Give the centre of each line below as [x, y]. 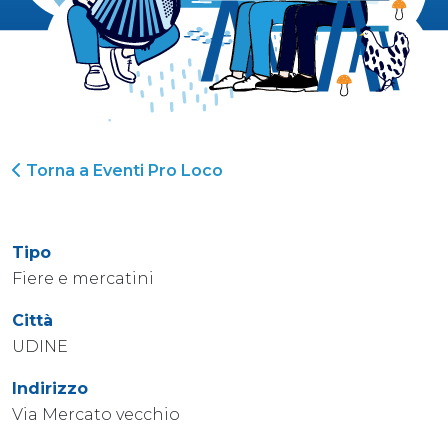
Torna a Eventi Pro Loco [122, 170]
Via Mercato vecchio [96, 414]
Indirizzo [50, 388]
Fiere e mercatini [83, 278]
